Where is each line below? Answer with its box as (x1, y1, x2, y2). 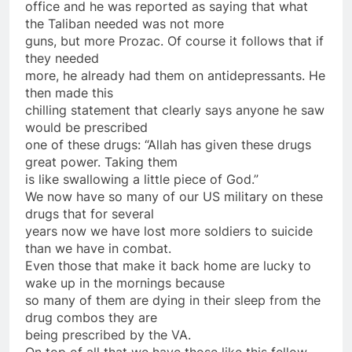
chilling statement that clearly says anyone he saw (25, 101, 324, 118)
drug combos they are (25, 309, 157, 325)
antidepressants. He (203, 67, 325, 83)
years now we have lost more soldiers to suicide (25, 222, 313, 239)
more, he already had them (25, 67, 189, 83)
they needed (25, 49, 99, 66)
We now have (25, 188, 108, 204)
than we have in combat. (25, 240, 171, 256)
